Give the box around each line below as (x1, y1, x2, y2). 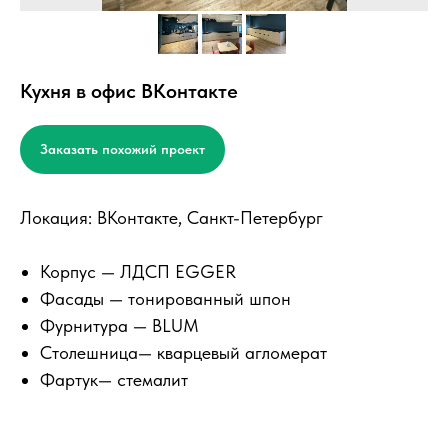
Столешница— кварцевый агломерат (40, 342, 327, 364)
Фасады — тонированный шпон (40, 288, 291, 310)
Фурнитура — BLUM (40, 315, 199, 337)
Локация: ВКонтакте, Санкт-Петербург (20, 207, 323, 229)
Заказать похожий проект (40, 141, 205, 158)
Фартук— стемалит (40, 369, 188, 391)
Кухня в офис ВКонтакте (20, 79, 238, 103)
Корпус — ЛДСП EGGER (40, 261, 236, 283)
